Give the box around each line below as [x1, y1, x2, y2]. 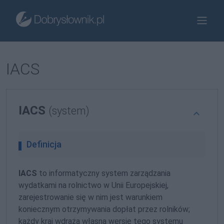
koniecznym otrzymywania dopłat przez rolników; [18, 204, 190, 214]
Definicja [26, 139, 61, 149]
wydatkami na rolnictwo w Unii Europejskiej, [18, 180, 168, 190]
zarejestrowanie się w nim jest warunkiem [18, 192, 162, 202]
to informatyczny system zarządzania [37, 168, 170, 178]
